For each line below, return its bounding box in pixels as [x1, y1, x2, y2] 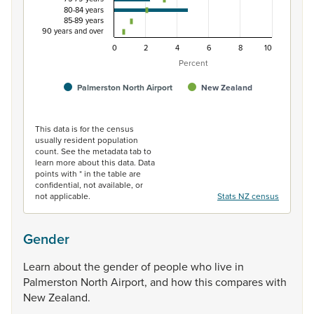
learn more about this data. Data [35, 156, 155, 168]
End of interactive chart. [35, 104, 151, 120]
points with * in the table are [35, 168, 141, 179]
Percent [178, 57, 208, 69]
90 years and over [42, 25, 104, 36]
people [153, 259, 191, 274]
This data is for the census [35, 123, 134, 135]
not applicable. [35, 190, 90, 202]
